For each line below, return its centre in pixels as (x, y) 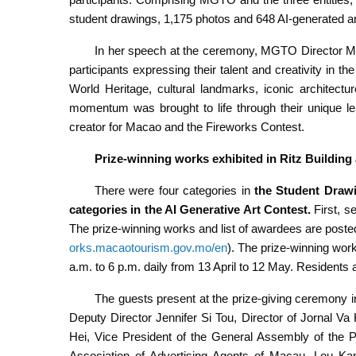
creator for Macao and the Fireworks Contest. (187, 127)
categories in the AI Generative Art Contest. (192, 210)
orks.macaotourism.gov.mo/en (148, 248)
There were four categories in (172, 191)
